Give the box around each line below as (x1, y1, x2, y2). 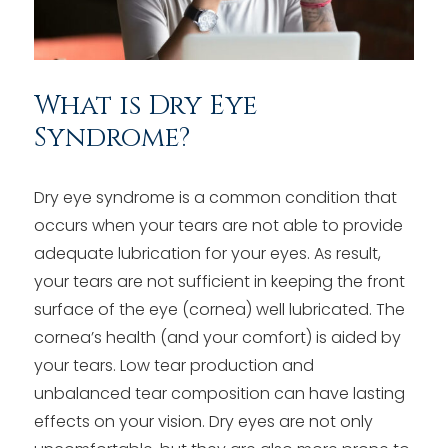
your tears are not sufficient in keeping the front (33, 269, 405, 293)
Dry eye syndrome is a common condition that (33, 185, 397, 209)
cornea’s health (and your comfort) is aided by (33, 325, 401, 349)
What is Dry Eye (33, 86, 257, 124)
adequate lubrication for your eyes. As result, (33, 241, 381, 265)
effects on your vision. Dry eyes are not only (33, 409, 373, 433)
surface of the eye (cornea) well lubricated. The (33, 297, 405, 321)
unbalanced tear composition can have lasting (33, 381, 405, 405)
